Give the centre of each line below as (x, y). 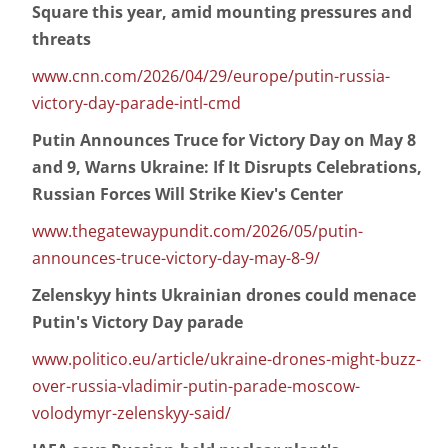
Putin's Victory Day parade (137, 322)
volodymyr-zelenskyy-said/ (131, 413)
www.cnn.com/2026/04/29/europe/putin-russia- (211, 76)
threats (61, 39)
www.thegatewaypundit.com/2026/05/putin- (197, 231)
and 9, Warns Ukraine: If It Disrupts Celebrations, (227, 167)
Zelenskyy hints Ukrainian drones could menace (224, 295)
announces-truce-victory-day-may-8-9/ (176, 258)
